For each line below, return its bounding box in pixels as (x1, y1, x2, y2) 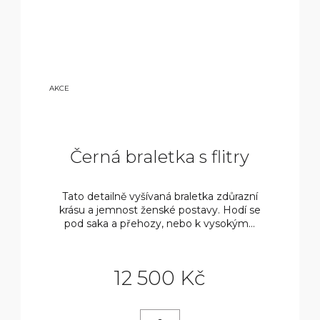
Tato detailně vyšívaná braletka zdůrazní (61, 190, 258, 204)
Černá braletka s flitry (70, 146, 250, 168)
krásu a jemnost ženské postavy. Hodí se (59, 204, 261, 217)
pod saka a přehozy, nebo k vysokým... (64, 217, 256, 231)
